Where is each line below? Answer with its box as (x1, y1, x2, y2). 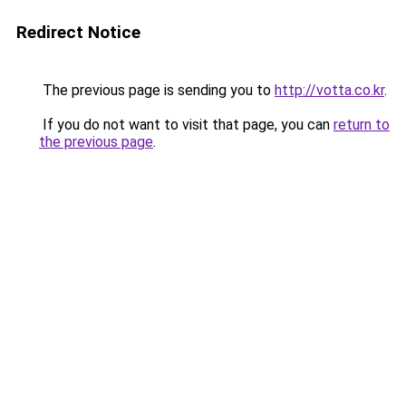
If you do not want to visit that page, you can (39, 116, 333, 133)
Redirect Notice (16, 22, 140, 43)
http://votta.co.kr (275, 82, 384, 99)
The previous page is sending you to (39, 82, 275, 99)
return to (333, 116, 390, 133)
